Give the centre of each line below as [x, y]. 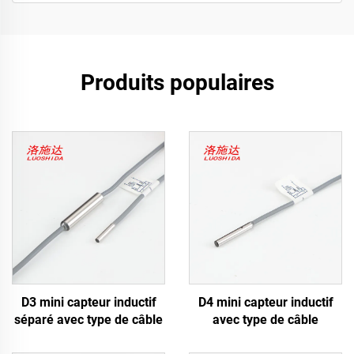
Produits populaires [177, 83]
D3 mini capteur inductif [88, 302]
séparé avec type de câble [88, 320]
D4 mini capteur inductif [265, 302]
